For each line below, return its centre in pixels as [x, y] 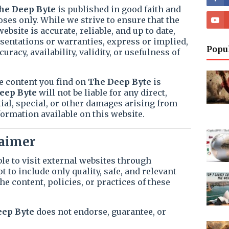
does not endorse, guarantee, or [100, 212]
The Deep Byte [120, 82]
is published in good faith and [118, 9]
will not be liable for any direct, [102, 93]
